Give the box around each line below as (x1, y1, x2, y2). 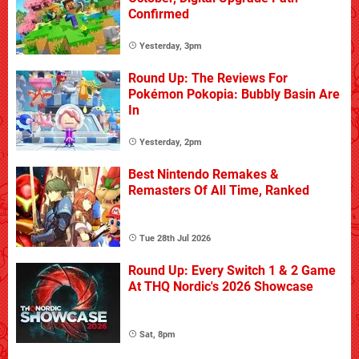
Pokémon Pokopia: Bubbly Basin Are (128, 86, 340, 102)
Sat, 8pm (139, 329, 175, 340)
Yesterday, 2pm (139, 136, 202, 147)
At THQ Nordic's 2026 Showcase (128, 278, 313, 294)
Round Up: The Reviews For (128, 70, 288, 86)
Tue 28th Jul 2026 (139, 232, 211, 244)
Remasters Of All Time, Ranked (128, 182, 309, 198)
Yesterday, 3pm (139, 40, 202, 51)
